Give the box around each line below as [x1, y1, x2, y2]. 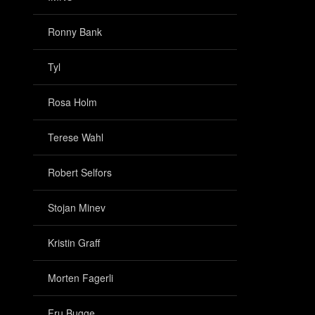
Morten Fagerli [48, 271, 113, 285]
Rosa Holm [48, 95, 97, 109]
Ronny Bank [48, 25, 102, 39]
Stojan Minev [48, 200, 105, 214]
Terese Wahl [48, 130, 103, 144]
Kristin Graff [48, 236, 100, 250]
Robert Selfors [48, 165, 112, 179]
